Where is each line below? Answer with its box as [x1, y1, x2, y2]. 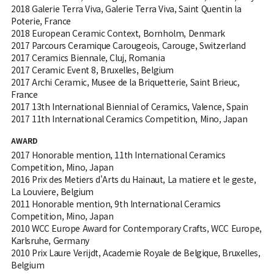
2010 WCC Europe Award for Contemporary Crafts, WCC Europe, [10, 221, 262, 234]
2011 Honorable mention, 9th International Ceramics [10, 197, 221, 210]
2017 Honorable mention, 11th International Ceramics [10, 148, 226, 161]
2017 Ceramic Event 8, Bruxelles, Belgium [10, 63, 174, 76]
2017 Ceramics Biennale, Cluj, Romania [10, 51, 165, 64]
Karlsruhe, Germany [10, 234, 89, 246]
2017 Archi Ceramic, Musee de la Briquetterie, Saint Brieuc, [10, 75, 240, 88]
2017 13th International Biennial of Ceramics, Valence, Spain [10, 100, 248, 113]
